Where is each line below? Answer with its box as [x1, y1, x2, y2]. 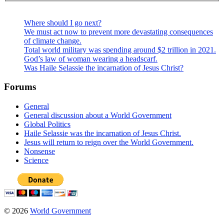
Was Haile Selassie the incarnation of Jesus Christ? [24, 63, 183, 72]
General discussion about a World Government [24, 110, 171, 119]
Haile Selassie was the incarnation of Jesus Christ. [24, 128, 181, 137]
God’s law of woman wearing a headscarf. [24, 54, 157, 63]
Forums [4, 81, 36, 92]
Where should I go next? [24, 18, 101, 27]
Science [24, 155, 48, 164]
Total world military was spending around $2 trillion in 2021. [24, 45, 216, 54]
